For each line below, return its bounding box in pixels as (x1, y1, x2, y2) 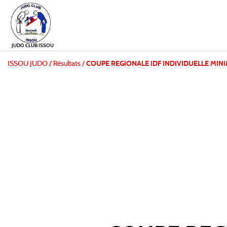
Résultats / (53, 60, 85, 67)
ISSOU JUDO (8, 60, 48, 67)
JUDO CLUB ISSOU (12, 43, 54, 48)
